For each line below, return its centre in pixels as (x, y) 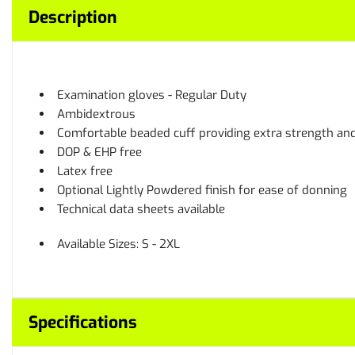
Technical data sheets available (141, 209)
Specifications (83, 323)
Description (73, 17)
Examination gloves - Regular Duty (152, 95)
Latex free (85, 171)
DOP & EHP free (99, 152)
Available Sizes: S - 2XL (118, 244)
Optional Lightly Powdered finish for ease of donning (202, 190)
